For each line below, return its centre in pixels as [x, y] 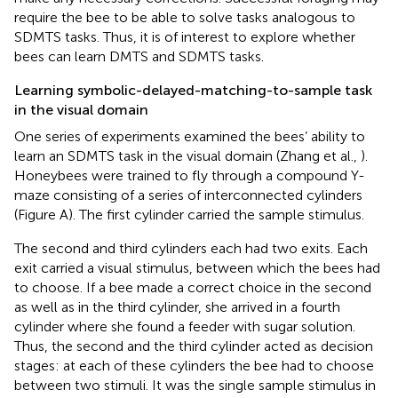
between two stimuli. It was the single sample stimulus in [195, 385]
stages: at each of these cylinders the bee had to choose [194, 365]
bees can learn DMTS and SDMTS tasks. [139, 56]
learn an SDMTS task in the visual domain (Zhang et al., [187, 155]
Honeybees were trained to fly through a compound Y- [190, 175]
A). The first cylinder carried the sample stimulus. [212, 214]
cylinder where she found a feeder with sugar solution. [185, 326]
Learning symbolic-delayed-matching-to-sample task [193, 90]
